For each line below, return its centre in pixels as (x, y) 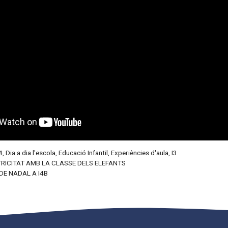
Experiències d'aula (139, 152)
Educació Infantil (83, 152)
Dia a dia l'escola (30, 152)
